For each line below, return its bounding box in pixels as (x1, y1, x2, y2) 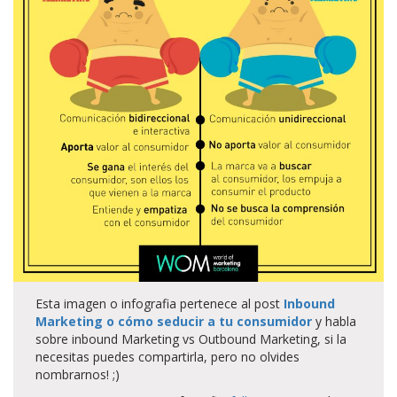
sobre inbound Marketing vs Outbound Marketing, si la (35, 331, 346, 348)
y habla (312, 313, 356, 331)
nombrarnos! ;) (35, 366, 120, 384)
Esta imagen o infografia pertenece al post (35, 295, 284, 313)
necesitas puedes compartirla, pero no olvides (35, 348, 300, 366)
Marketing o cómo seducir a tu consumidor (35, 313, 312, 331)
